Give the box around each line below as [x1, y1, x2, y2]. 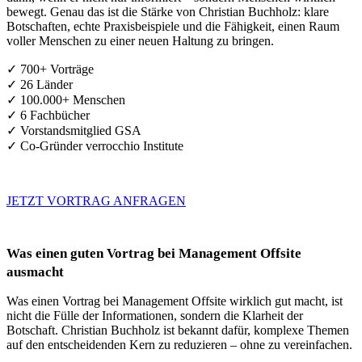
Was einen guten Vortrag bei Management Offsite [6, 246, 301, 261]
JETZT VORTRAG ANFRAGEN [6, 194, 186, 208]
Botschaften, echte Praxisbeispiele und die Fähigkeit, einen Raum [6, 19, 339, 33]
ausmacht [6, 264, 64, 280]
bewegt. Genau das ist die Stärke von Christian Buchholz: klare [6, 5, 329, 19]
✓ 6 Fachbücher [6, 108, 90, 122]
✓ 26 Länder [6, 78, 73, 91]
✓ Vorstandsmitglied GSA [6, 124, 141, 137]
